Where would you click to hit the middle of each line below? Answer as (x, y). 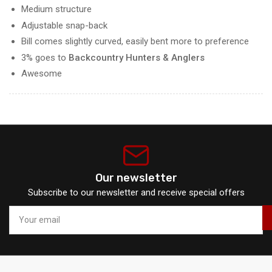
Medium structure (56, 9)
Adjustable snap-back (64, 25)
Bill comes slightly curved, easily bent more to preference (135, 42)
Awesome (42, 74)
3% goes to (45, 57)
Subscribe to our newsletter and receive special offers (136, 192)
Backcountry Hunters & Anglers (137, 57)
